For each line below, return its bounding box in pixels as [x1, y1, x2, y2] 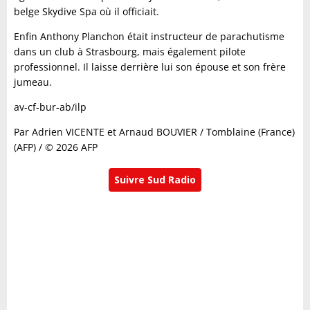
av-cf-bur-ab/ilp [14, 100, 86, 114]
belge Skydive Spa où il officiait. [14, 5, 159, 19]
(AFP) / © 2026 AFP [14, 140, 98, 154]
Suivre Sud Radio [114, 173, 196, 187]
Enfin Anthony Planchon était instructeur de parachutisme [14, 30, 284, 44]
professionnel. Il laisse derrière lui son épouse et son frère [14, 60, 286, 74]
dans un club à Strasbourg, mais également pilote [14, 45, 246, 59]
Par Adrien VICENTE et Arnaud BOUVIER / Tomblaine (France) [14, 125, 295, 139]
